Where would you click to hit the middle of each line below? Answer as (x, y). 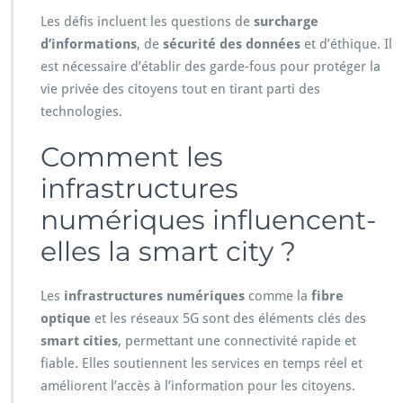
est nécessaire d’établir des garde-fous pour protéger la (210, 67)
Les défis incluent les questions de (147, 22)
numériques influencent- (208, 220)
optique (66, 319)
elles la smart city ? (168, 252)
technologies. (81, 112)
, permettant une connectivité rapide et (237, 341)
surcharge (286, 22)
